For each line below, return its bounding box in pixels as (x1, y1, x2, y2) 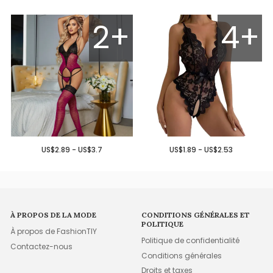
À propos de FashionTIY (10, 226, 97, 237)
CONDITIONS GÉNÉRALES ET (141, 210, 250, 219)
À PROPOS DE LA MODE (10, 210, 97, 219)
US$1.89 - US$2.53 (169, 144, 233, 155)
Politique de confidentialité (141, 235, 240, 246)
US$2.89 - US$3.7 (41, 144, 102, 155)
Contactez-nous (10, 241, 73, 252)
